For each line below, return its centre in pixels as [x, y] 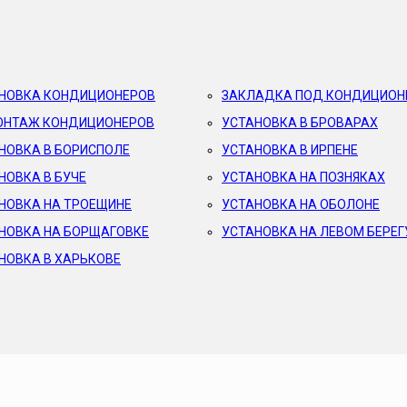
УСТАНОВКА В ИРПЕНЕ [290, 150]
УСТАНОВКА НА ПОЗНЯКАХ [303, 177]
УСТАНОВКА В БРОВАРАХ [300, 123]
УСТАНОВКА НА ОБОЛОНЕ [301, 204]
